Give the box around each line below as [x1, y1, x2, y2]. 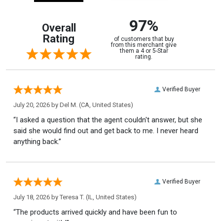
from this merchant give [111, 41, 177, 48]
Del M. [60, 101, 77, 109]
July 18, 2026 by [13, 193, 60, 201]
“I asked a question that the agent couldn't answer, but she [13, 115, 202, 124]
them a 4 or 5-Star [119, 47, 168, 54]
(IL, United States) [84, 193, 137, 201]
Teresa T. [60, 193, 84, 201]
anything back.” [13, 137, 61, 146]
